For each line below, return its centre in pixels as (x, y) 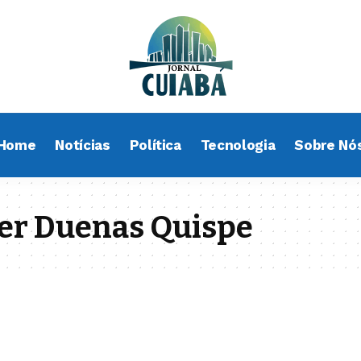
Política (155, 145)
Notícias (83, 145)
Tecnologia (238, 145)
